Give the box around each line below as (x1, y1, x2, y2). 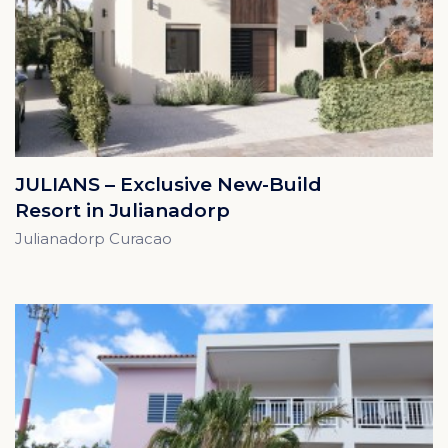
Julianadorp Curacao (15, 229, 172, 249)
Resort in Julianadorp (15, 199, 230, 223)
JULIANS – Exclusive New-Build (15, 173, 322, 197)
